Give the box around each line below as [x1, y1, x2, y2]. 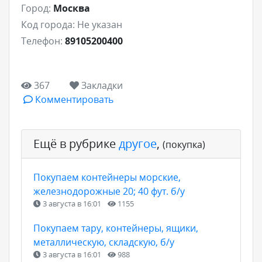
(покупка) [163, 137, 205, 151]
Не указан [77, 18, 122, 31]
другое [119, 135, 157, 151]
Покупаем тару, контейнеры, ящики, [33, 221, 198, 235]
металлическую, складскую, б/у [33, 235, 174, 249]
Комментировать [33, 92, 113, 106]
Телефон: [21, 34, 63, 47]
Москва [53, 1, 90, 15]
